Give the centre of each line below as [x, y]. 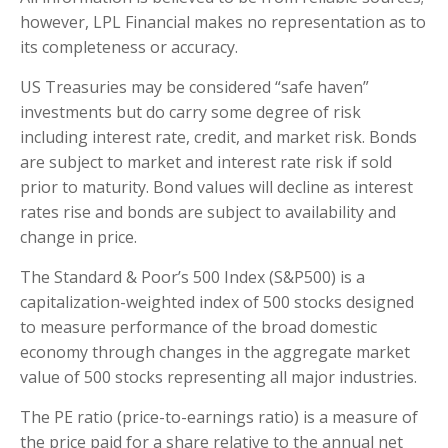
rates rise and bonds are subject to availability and [208, 212]
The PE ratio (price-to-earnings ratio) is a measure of [219, 417]
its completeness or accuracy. [129, 47]
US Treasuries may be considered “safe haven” [194, 87]
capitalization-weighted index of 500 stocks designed [217, 302]
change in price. [78, 237]
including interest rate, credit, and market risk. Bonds [218, 137]
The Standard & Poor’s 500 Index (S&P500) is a [192, 277]
